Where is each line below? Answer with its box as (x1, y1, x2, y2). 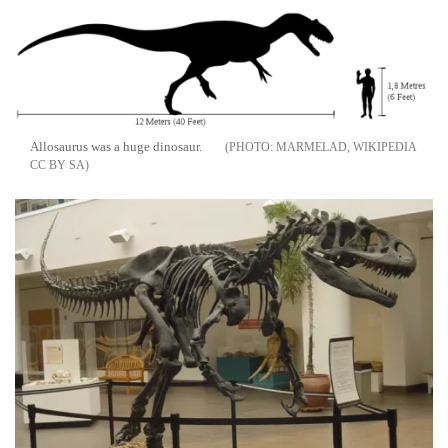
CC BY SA (30, 158, 85, 173)
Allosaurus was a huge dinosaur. (30, 139, 202, 155)
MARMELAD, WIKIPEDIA (276, 140, 416, 155)
